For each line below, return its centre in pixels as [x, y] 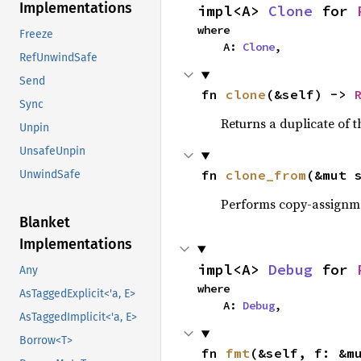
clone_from [266, 175]
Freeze [36, 35]
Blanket [45, 223]
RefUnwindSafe [58, 58]
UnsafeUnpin [52, 151]
